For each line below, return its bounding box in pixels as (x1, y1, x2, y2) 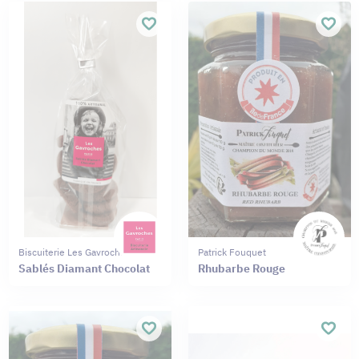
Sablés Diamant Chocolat (18, 261, 150, 276)
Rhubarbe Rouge (197, 261, 285, 276)
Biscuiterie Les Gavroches (18, 246, 131, 258)
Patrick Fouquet (197, 246, 266, 258)
